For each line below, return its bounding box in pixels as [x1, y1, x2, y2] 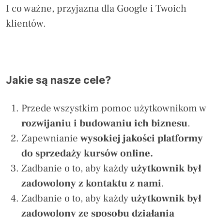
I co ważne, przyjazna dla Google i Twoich [6, 1, 186, 15]
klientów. [6, 16, 46, 30]
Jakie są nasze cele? [6, 73, 111, 86]
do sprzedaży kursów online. [21, 146, 153, 160]
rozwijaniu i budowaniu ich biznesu [21, 116, 187, 130]
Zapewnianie [21, 131, 80, 145]
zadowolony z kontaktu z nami [21, 176, 161, 190]
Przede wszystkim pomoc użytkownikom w [21, 101, 206, 115]
